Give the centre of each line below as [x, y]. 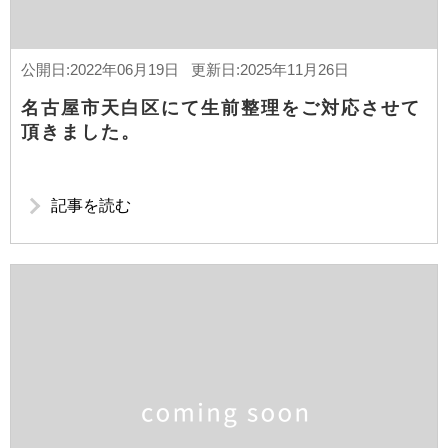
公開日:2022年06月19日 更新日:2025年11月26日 [185, 69]
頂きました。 [81, 132]
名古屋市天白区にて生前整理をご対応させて [221, 108]
